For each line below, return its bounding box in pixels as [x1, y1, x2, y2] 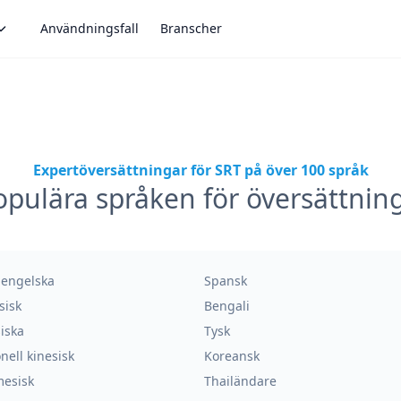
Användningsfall [40, 20, 139, 37]
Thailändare [204, 372, 277, 389]
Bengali [204, 297, 250, 314]
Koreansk [204, 347, 260, 364]
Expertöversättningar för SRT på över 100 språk [32, 160, 369, 180]
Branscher [160, 20, 222, 37]
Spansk [204, 272, 247, 289]
